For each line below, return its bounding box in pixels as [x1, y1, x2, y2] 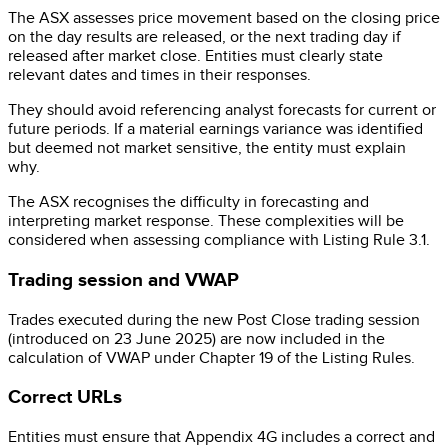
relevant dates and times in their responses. [8, 66, 311, 86]
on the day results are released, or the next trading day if [8, 28, 401, 48]
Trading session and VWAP [8, 268, 239, 292]
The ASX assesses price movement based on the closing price [8, 9, 440, 29]
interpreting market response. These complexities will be [8, 212, 404, 232]
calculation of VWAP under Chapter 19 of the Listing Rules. [8, 348, 415, 368]
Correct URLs [8, 386, 122, 410]
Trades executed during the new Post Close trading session [8, 310, 420, 330]
